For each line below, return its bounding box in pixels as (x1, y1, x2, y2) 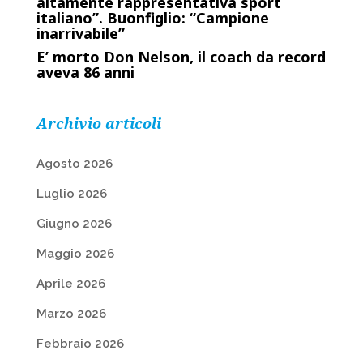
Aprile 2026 (36, 276, 105, 291)
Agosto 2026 (36, 156, 113, 171)
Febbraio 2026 (36, 336, 124, 351)
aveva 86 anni (36, 62, 135, 82)
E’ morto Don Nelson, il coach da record (36, 47, 326, 66)
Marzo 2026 (36, 306, 106, 321)
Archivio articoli (36, 113, 161, 133)
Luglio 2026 (36, 186, 107, 201)
